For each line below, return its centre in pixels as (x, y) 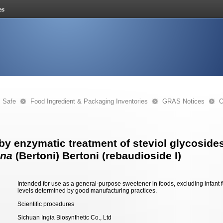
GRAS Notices (183, 101)
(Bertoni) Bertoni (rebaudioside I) (97, 156)
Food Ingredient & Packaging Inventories (89, 101)
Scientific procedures (46, 204)
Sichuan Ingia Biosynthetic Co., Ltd (64, 218)
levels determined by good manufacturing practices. (87, 191)
